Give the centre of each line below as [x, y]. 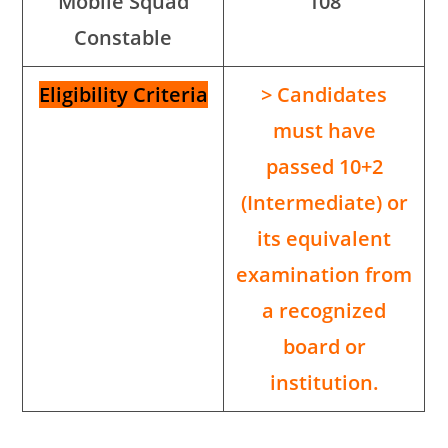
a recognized [324, 311]
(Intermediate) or [324, 203]
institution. [324, 383]
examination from [324, 275]
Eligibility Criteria [123, 95]
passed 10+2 [324, 167]
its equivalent [324, 239]
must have [324, 131]
